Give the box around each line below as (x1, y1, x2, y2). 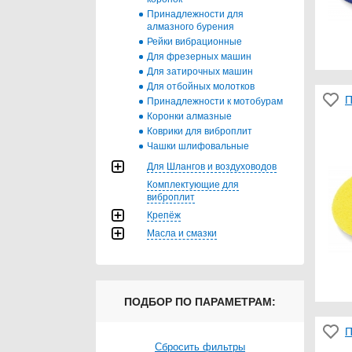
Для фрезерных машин (147, 50, 251, 62)
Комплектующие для (147, 178, 239, 190)
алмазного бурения (147, 20, 234, 32)
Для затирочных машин (147, 65, 253, 77)
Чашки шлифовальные (147, 140, 249, 152)
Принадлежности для (147, 8, 244, 20)
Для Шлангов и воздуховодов (147, 160, 277, 172)
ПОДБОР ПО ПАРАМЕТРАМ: (124, 295, 276, 308)
